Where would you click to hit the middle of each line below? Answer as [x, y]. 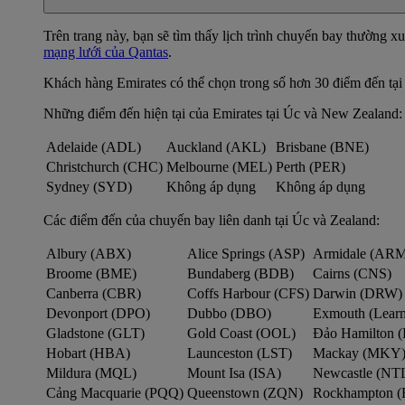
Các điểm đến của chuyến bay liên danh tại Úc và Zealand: [212, 221]
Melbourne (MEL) [219, 167]
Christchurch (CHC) [104, 167]
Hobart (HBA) [88, 353]
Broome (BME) [91, 274]
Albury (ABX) [89, 254]
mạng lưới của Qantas [106, 52]
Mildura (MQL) [91, 373]
